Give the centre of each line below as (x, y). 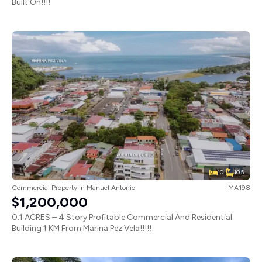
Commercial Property (44, 187)
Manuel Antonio (111, 187)
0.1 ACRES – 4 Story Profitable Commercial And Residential (122, 217)
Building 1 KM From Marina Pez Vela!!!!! (82, 228)
